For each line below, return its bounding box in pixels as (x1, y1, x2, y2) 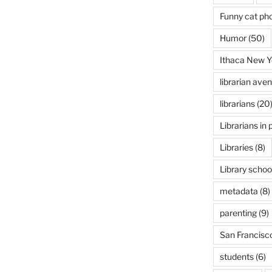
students (219, 251, 254, 262)
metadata (219, 186, 258, 196)
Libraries (219, 142, 253, 152)
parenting (219, 208, 257, 218)
